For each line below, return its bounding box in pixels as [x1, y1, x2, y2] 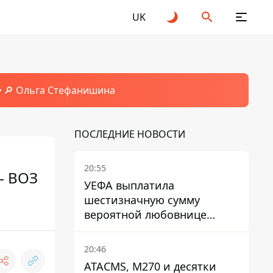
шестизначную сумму [84, 193, 200, 207]
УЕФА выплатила [84, 178, 174, 193]
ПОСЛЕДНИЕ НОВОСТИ [74, 127, 185, 141]
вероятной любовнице [84, 207, 207, 222]
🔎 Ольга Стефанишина [3, 83, 115, 97]
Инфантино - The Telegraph [84, 222, 229, 236]
